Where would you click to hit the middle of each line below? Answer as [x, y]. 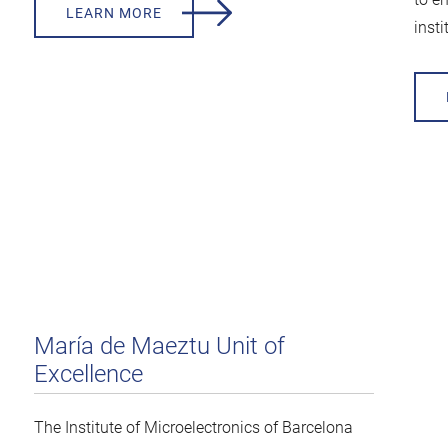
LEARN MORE [113, 13]
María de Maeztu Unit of [159, 346]
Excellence [88, 374]
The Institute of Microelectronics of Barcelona [193, 427]
